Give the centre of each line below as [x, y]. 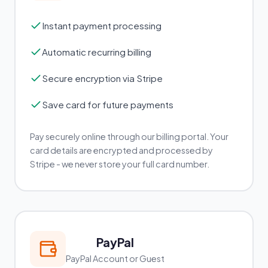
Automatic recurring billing [97, 52]
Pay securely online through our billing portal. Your [129, 136]
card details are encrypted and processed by [121, 150]
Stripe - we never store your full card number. [120, 164]
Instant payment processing [102, 25]
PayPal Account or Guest [115, 258]
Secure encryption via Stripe [102, 78]
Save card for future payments [108, 104]
